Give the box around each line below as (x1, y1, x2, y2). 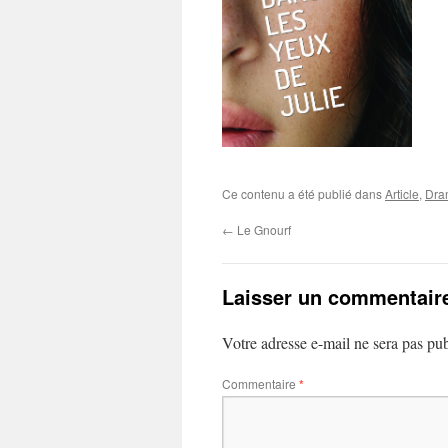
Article (385, 185, 419, 203)
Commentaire (222, 375, 299, 393)
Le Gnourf (234, 221, 291, 239)
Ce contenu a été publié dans (222, 185, 385, 203)
